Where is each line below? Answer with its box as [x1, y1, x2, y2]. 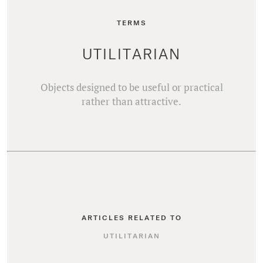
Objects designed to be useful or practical [40, 80, 223, 94]
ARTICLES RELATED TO [81, 213, 182, 221]
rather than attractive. [82, 95, 181, 108]
